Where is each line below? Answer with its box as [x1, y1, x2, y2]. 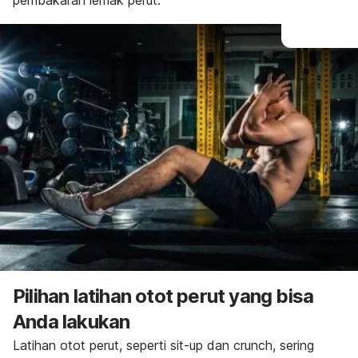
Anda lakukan [13, 309, 130, 333]
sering [276, 336, 314, 353]
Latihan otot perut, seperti [13, 336, 170, 353]
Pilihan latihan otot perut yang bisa [13, 284, 314, 308]
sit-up [170, 336, 203, 353]
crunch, [233, 336, 276, 353]
